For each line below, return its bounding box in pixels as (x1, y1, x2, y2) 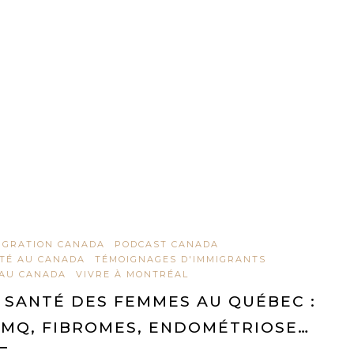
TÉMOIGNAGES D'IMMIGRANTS (95, 254, 266, 265)
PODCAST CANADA (115, 239, 219, 250)
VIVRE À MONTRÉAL (76, 269, 189, 280)
